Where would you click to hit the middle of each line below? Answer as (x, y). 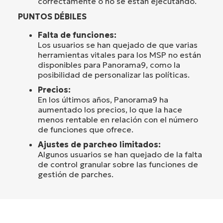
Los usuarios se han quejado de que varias (118, 45)
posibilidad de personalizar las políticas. (114, 75)
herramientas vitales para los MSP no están (119, 55)
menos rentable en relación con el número (118, 120)
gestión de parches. (76, 174)
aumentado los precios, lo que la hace (110, 110)
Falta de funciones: (77, 35)
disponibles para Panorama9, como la (109, 65)
